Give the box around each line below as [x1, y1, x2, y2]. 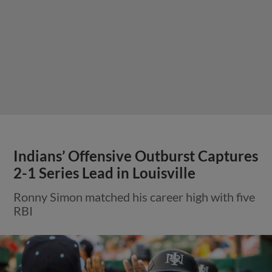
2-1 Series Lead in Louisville [13, 164, 196, 182]
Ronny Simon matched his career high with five [13, 189, 256, 204]
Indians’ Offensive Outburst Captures [13, 147, 259, 165]
